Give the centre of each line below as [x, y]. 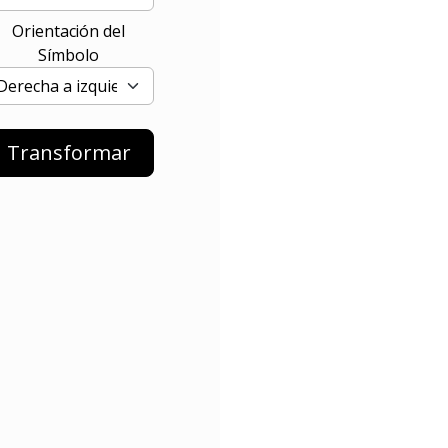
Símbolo [68, 54]
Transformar [68, 152]
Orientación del [68, 30]
